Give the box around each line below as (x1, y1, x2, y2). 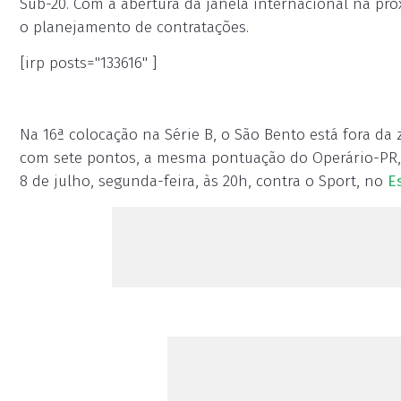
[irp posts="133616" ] (20, 54, 157, 73)
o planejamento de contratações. (20, 18, 249, 37)
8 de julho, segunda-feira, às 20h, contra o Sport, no (20, 172, 388, 191)
